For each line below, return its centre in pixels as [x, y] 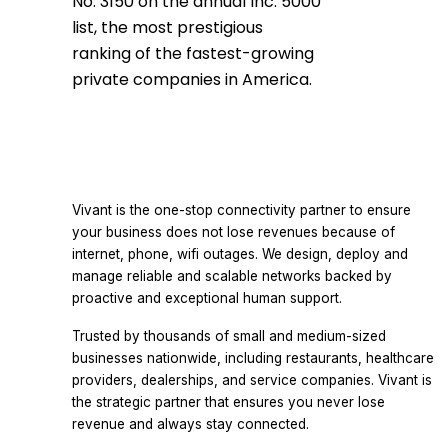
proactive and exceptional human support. [207, 298]
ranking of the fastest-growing [193, 53]
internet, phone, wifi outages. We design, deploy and [240, 254]
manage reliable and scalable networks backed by [232, 276]
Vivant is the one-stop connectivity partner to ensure [241, 210]
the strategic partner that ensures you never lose [228, 402]
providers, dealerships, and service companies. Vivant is [252, 380]
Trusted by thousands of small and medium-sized [229, 336]
